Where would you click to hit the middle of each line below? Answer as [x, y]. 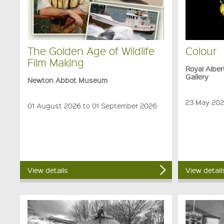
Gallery [197, 76]
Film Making [56, 62]
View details [48, 170]
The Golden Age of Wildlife [91, 50]
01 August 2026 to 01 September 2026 [92, 105]
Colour [201, 50]
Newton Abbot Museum [68, 80]
